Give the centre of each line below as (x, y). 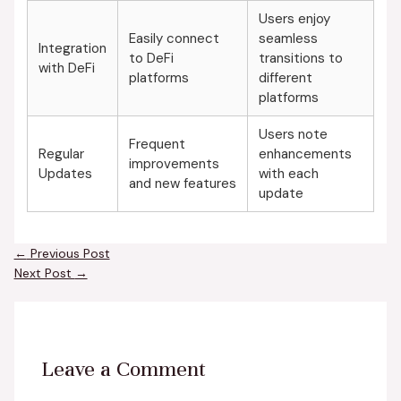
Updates (65, 173)
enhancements (305, 154)
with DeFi (66, 68)
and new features (182, 183)
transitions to (300, 58)
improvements (174, 163)
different (285, 77)
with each (288, 173)
